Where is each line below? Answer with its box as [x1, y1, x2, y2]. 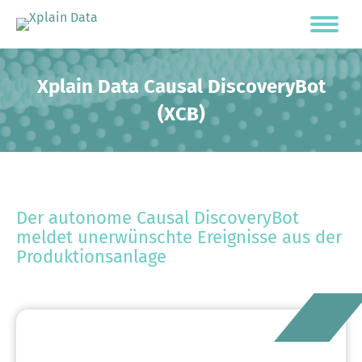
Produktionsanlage [16, 246, 166, 267]
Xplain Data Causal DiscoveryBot [36, 75, 326, 98]
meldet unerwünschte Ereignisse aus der [16, 226, 342, 248]
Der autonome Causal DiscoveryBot [16, 207, 299, 229]
